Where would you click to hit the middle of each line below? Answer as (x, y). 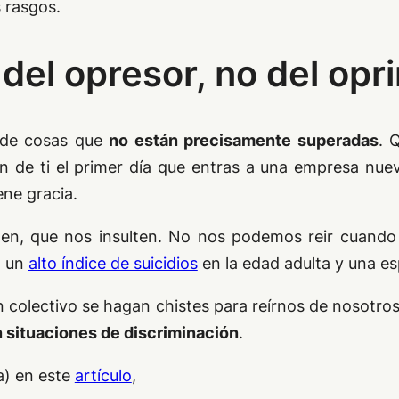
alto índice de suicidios (113, 264)
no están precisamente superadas (244, 141)
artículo (103, 376)
